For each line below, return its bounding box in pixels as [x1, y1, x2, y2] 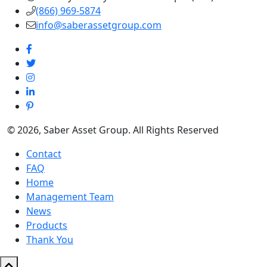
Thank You [26, 233, 73, 247]
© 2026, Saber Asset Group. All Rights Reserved [7, 123, 219, 137]
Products [26, 219, 67, 232]
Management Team [26, 190, 114, 204]
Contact [26, 147, 61, 161]
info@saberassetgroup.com [36, 18, 162, 32]
